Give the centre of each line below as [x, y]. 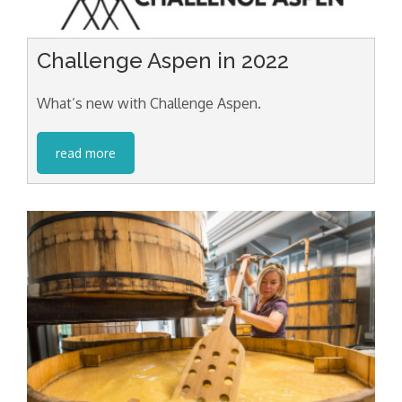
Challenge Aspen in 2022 [163, 61]
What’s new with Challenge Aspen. [149, 104]
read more [86, 153]
